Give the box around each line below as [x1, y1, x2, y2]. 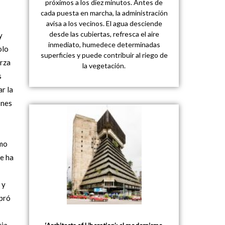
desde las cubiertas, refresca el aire [49, 29, 159, 38]
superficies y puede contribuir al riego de [40, 50, 168, 59]
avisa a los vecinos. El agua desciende [46, 19, 162, 28]
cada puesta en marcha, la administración [40, 8, 168, 17]
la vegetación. [82, 61, 126, 70]
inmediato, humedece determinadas [48, 40, 160, 49]
